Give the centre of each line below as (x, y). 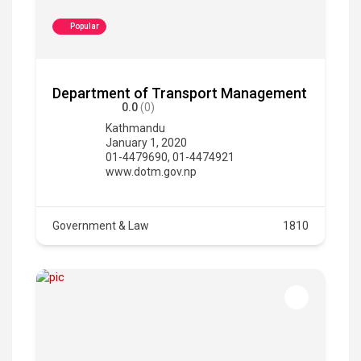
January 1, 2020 (146, 142)
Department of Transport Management (180, 93)
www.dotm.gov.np (151, 171)
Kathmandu (135, 128)
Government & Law (101, 225)
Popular (85, 26)
